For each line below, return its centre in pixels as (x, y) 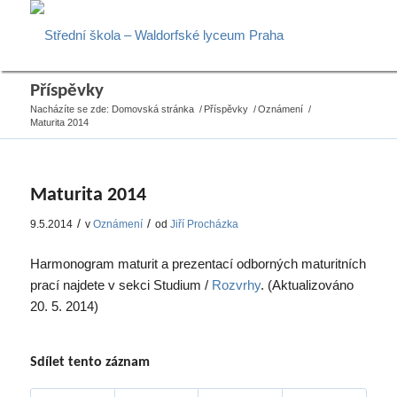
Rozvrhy (236, 284)
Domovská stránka (152, 109)
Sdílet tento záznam (90, 362)
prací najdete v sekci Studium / (121, 284)
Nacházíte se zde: (69, 109)
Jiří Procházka (204, 224)
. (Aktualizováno (307, 284)
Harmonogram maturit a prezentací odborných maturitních (198, 263)
